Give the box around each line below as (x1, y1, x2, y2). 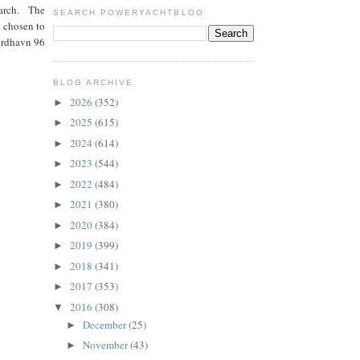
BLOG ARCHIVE (53, 78, 134, 88)
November (82, 337, 130, 353)
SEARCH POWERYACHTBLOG (53, 8, 204, 18)
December (82, 317, 129, 332)
